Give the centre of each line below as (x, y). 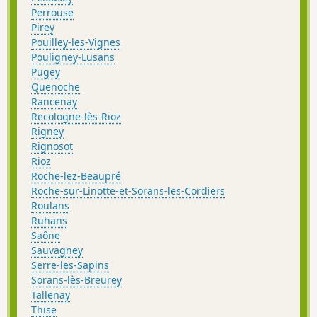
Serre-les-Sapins (70, 265)
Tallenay (51, 294)
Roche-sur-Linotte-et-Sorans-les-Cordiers (128, 190)
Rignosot (52, 146)
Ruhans (49, 220)
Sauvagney (57, 250)
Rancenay (54, 101)
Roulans (50, 205)
